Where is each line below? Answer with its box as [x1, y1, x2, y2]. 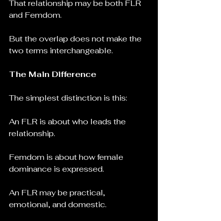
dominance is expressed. [9, 164, 104, 174]
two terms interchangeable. [9, 45, 113, 56]
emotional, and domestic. [9, 199, 107, 210]
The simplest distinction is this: [9, 93, 127, 103]
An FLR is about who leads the [9, 116, 128, 127]
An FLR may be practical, [9, 187, 107, 198]
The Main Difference [9, 69, 96, 79]
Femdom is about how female [9, 152, 125, 162]
